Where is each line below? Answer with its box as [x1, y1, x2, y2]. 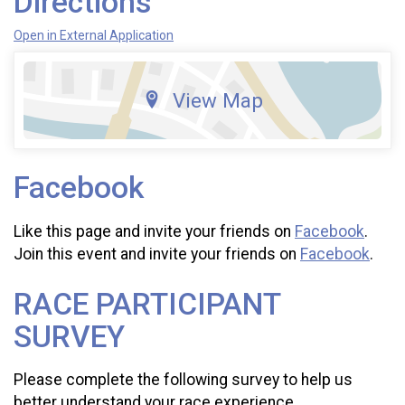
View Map [172, 89, 263, 113]
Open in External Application [14, 28, 174, 43]
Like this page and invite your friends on [14, 221, 295, 240]
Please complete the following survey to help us [14, 371, 353, 390]
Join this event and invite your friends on [14, 244, 300, 263]
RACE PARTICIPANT [14, 286, 280, 322]
